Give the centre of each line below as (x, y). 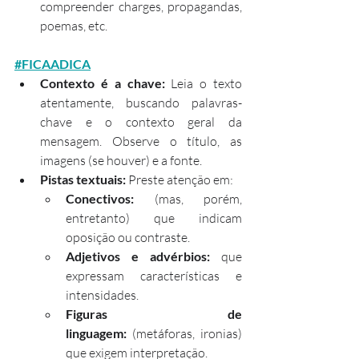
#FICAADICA (52, 64)
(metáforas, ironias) (184, 333)
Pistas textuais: (83, 179)
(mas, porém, (188, 199)
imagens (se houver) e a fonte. (121, 160)
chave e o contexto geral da (141, 122)
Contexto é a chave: (103, 83)
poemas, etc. (74, 26)
